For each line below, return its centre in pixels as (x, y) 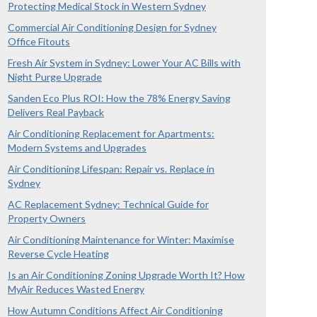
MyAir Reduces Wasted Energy (76, 289)
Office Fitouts (39, 41)
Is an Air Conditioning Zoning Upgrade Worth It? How (126, 275)
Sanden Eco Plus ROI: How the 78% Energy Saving (119, 98)
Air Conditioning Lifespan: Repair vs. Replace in (111, 169)
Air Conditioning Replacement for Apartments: (111, 133)
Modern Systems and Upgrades (77, 148)
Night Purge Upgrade (55, 77)
